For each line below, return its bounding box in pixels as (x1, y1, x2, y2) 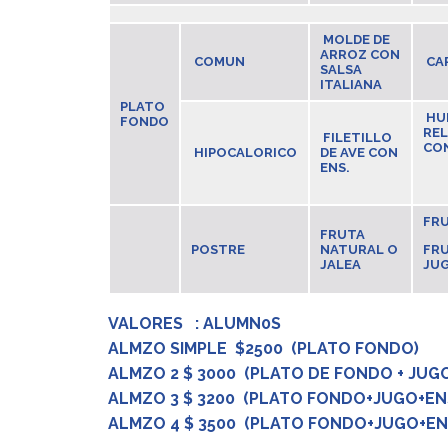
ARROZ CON (319, 47, 400, 62)
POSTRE (190, 242, 245, 257)
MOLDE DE (322, 32, 390, 47)
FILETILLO (322, 130, 392, 145)
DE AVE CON (319, 145, 398, 160)
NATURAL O (319, 242, 398, 257)
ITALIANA (319, 77, 382, 92)
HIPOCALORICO (193, 145, 297, 160)
